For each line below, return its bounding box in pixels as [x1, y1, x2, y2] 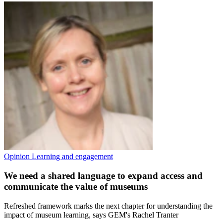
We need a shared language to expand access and [4, 170, 203, 181]
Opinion [4, 152, 32, 161]
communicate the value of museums [4, 181, 148, 192]
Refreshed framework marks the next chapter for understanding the [4, 201, 213, 210]
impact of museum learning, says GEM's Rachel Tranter [4, 210, 178, 219]
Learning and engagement [32, 152, 113, 161]
